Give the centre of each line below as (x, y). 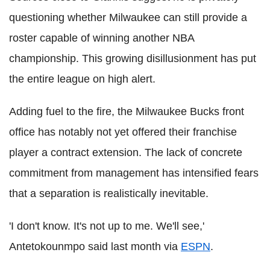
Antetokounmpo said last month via (95, 246)
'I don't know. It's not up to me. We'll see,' (107, 226)
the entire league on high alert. (82, 79)
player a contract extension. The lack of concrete (126, 152)
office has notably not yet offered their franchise (123, 132)
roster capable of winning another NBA (102, 38)
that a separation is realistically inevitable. (109, 193)
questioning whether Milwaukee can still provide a (128, 17)
